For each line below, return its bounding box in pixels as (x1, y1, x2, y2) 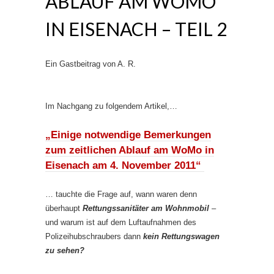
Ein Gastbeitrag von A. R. (45, 59, 136, 68)
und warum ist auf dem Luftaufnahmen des (45, 218, 196, 227)
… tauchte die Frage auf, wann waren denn (45, 190, 197, 199)
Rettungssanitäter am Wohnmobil (83, 204, 209, 213)
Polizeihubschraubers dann (45, 232, 143, 241)
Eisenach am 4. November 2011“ (45, 160, 201, 171)
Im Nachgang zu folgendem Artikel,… (45, 102, 177, 111)
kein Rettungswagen (143, 232, 220, 241)
